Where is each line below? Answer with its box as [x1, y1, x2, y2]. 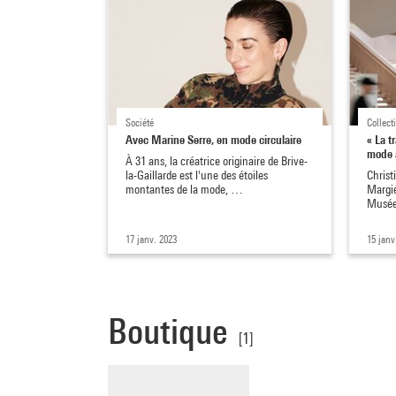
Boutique [108, 309, 228, 352]
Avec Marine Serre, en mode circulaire [126, 131, 301, 147]
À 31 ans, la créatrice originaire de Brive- [126, 153, 308, 168]
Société [126, 115, 154, 129]
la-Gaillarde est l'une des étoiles [126, 167, 268, 182]
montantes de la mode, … [126, 181, 243, 196]
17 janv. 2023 [126, 232, 177, 246]
